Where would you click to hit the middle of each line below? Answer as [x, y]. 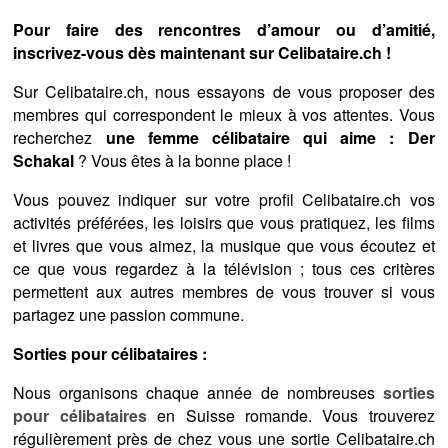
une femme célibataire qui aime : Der [270, 138]
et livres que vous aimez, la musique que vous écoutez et [224, 246]
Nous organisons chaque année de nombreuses [198, 393]
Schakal [44, 161]
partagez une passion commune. [129, 315]
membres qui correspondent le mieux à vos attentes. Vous [224, 115]
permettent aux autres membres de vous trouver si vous [224, 292]
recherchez [59, 138]
